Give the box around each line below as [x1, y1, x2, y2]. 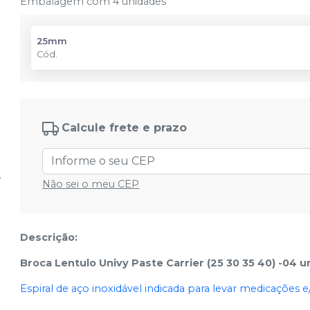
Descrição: [20, 231, 78, 244]
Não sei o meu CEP [42, 178, 140, 190]
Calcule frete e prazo [62, 121, 188, 135]
